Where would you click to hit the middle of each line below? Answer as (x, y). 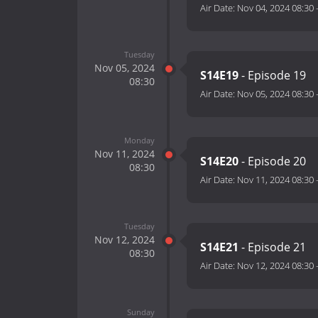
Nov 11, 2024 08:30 (275, 180)
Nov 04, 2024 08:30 (275, 8)
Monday (139, 140)
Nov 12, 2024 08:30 (275, 266)
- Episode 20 (274, 161)
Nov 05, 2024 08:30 (275, 94)
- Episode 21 (274, 247)
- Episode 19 (274, 76)
